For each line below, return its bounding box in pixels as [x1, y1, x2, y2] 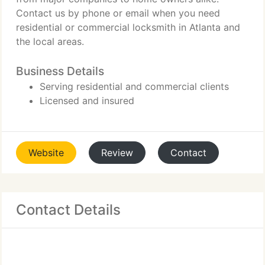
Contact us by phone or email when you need [16, 7, 220, 19]
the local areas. [16, 35, 84, 47]
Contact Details [16, 201, 121, 218]
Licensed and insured [40, 95, 134, 106]
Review [101, 147, 133, 159]
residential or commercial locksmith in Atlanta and [16, 21, 240, 33]
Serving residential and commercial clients [40, 80, 229, 92]
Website [28, 147, 64, 159]
